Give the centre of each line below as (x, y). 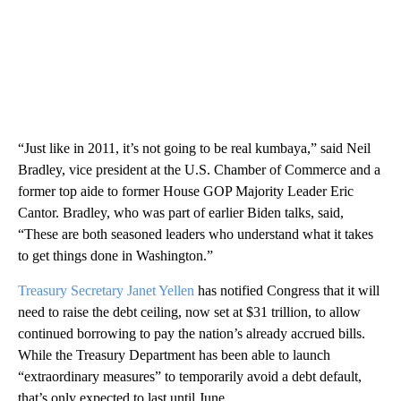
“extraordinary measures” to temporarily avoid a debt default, (190, 376)
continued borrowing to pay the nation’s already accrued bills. (192, 333)
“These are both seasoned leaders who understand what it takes (196, 234)
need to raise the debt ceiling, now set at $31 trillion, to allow (189, 311)
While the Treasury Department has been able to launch (174, 354)
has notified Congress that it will (287, 290)
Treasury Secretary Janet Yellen (106, 290)
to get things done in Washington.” (115, 255)
